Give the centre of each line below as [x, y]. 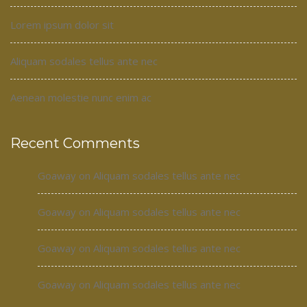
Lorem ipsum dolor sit [62, 25]
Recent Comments [75, 143]
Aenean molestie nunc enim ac [81, 97]
